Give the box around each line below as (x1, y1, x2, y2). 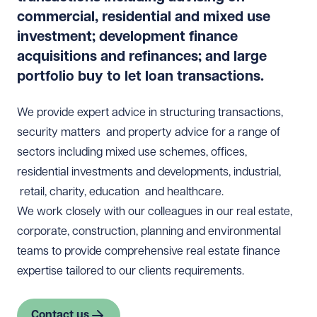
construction (72, 225, 136, 238)
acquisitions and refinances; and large (17, 49, 267, 64)
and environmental (183, 225, 281, 238)
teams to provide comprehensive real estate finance (17, 245, 280, 258)
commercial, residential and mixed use (17, 9, 270, 24)
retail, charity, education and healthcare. (17, 185, 224, 198)
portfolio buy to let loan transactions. (17, 69, 264, 83)
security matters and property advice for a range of (17, 126, 280, 139)
